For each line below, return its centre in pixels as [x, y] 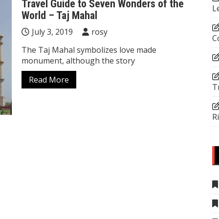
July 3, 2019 [52, 32]
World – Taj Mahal [59, 15]
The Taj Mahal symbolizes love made [89, 50]
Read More [49, 79]
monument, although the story [78, 60]
